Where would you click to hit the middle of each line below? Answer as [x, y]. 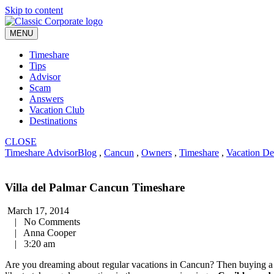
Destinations [53, 121]
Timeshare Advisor [41, 153]
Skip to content [34, 10]
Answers [46, 99]
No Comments [50, 222]
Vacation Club [57, 110]
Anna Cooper [47, 233]
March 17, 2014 [37, 211]
